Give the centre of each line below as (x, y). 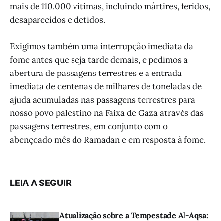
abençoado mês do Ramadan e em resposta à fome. (108, 139)
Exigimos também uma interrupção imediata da (102, 46)
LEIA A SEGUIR (41, 183)
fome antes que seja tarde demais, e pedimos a (99, 59)
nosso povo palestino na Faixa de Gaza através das (107, 113)
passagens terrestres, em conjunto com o (89, 126)
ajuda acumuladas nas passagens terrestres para (103, 99)
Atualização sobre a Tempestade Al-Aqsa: (134, 215)
